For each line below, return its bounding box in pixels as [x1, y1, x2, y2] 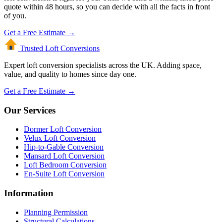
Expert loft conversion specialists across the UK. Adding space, [4, 60, 202, 69]
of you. [4, 11, 26, 20]
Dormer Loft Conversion [24, 125, 102, 134]
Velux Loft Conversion [24, 134, 96, 143]
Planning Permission [24, 208, 88, 217]
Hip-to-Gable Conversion [24, 143, 104, 152]
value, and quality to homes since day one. [4, 69, 136, 78]
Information [4, 188, 54, 198]
